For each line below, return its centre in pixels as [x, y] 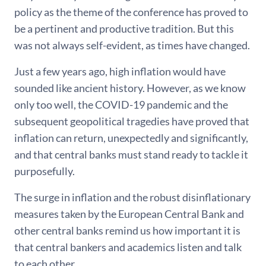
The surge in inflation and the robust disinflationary [132, 197]
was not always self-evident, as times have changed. [132, 45]
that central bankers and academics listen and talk [128, 247]
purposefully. [45, 171]
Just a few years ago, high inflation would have [120, 71]
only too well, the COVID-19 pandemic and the [121, 104]
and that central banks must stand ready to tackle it [131, 154]
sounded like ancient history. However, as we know [130, 88]
